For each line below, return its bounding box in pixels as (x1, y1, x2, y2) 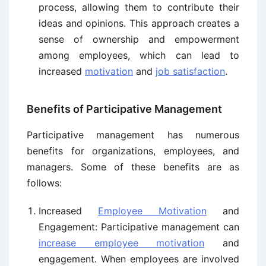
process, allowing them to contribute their (39, 1, 239, 14)
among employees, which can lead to (39, 49, 239, 62)
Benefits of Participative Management (27, 103, 222, 116)
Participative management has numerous (27, 129, 239, 141)
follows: (27, 177, 62, 189)
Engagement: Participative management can (39, 221, 239, 233)
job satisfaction (156, 65, 225, 78)
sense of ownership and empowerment (39, 33, 239, 46)
